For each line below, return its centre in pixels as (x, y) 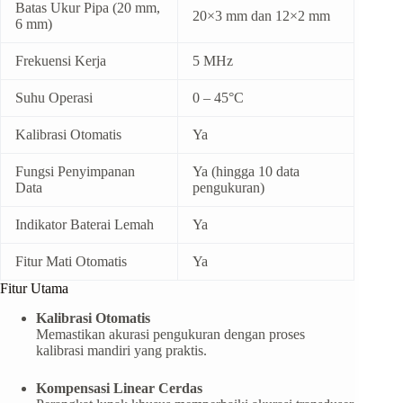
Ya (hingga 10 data (246, 172)
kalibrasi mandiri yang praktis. (121, 351)
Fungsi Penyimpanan (75, 172)
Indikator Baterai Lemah (85, 225)
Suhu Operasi (54, 98)
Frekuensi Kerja (61, 61)
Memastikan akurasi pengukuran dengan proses (170, 335)
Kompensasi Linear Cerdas (119, 389)
